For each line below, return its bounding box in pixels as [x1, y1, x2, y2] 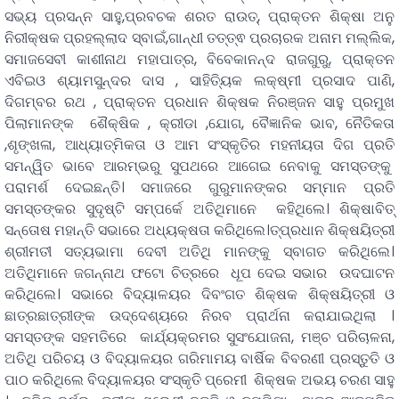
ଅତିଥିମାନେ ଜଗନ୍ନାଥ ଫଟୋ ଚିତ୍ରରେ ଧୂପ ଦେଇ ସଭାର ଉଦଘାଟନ [4, 263, 395, 284]
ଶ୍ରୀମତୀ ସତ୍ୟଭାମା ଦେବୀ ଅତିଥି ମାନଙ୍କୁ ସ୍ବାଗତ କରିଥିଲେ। [4, 241, 395, 263]
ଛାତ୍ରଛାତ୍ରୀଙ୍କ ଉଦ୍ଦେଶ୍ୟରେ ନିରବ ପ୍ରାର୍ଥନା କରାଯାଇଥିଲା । [4, 305, 395, 327]
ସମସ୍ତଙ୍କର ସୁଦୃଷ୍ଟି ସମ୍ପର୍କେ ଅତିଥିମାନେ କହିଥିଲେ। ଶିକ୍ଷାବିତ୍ [4, 199, 395, 220]
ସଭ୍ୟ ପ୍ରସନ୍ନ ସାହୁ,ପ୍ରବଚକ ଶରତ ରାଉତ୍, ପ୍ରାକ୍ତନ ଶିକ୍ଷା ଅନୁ [4, 6, 395, 28]
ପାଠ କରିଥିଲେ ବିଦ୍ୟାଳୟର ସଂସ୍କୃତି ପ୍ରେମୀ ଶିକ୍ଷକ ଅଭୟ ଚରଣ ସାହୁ [4, 370, 395, 391]
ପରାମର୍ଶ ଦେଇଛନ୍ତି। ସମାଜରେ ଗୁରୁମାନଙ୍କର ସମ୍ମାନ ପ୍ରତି [4, 177, 395, 199]
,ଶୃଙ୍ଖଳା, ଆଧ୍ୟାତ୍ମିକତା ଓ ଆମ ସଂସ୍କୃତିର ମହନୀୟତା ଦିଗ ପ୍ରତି [4, 134, 395, 156]
